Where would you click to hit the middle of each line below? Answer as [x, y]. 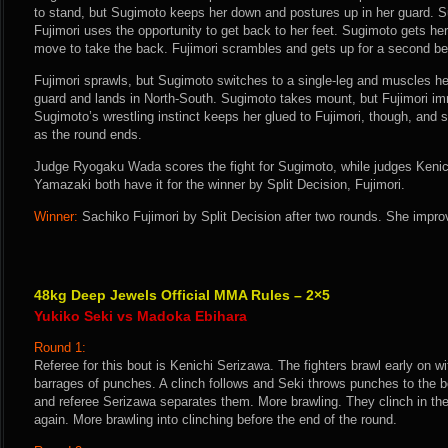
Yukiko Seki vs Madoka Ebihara [140, 316]
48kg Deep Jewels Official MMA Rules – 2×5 [182, 295]
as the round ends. [88, 134]
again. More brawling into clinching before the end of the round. [215, 419]
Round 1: [60, 347]
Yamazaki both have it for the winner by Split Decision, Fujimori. [219, 184]
